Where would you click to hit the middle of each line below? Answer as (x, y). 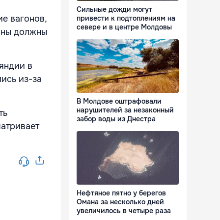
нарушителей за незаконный (125, 110)
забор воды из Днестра (116, 119)
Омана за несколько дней (120, 202)
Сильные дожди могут (114, 10)
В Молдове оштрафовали (119, 101)
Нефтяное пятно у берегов (121, 193)
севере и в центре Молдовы (124, 27)
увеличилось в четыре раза (124, 211)
